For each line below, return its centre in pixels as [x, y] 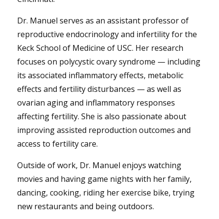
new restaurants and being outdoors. [86, 207]
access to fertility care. [57, 144]
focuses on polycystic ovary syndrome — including [109, 62]
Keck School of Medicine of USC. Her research [100, 48]
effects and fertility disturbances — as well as [99, 89]
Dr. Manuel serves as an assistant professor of [103, 21]
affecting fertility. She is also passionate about [102, 117]
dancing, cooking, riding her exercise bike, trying [106, 193]
